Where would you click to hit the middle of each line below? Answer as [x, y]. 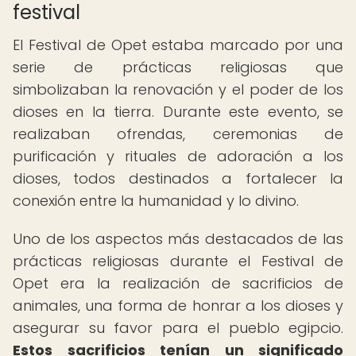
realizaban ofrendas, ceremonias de [178, 134]
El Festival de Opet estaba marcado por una [178, 45]
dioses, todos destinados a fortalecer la [178, 178]
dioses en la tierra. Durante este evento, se [178, 112]
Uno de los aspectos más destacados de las [178, 239]
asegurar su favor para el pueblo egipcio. [178, 328]
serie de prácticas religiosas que [178, 67]
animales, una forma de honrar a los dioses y [178, 306]
